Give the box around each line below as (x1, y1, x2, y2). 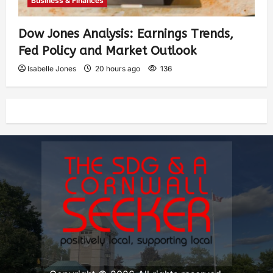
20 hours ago (93, 63, 142, 73)
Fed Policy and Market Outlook (18, 43, 197, 58)
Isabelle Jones (27, 63, 76, 73)
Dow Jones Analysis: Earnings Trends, (18, 26, 233, 41)
